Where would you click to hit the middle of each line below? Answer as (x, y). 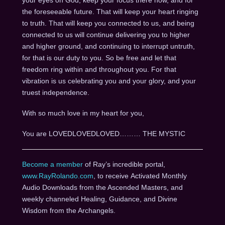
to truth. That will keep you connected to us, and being (108, 23)
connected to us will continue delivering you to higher (106, 34)
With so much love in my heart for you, (83, 113)
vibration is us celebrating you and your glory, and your (109, 81)
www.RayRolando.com (58, 176)
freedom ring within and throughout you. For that (99, 69)
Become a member (52, 164)
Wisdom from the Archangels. (69, 211)
